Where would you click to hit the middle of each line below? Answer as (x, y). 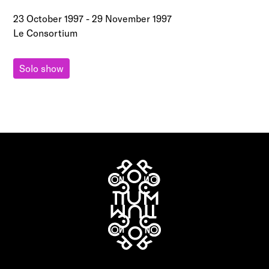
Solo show (42, 68)
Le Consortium (46, 33)
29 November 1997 (132, 19)
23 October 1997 (49, 19)
